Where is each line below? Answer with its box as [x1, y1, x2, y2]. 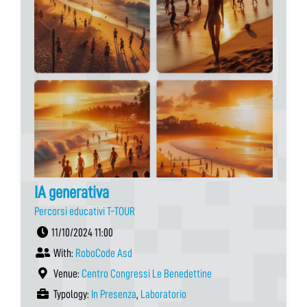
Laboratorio [140, 288, 186, 300]
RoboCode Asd [75, 247, 132, 259]
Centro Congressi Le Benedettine [82, 267, 212, 280]
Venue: [51, 267, 82, 280]
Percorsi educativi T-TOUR [34, 205, 135, 217]
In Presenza [91, 288, 136, 300]
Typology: [51, 288, 91, 300]
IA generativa [34, 183, 109, 201]
